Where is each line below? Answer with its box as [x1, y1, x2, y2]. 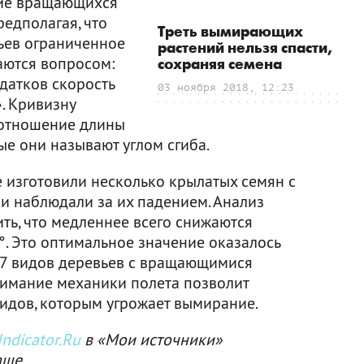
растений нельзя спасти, [158, 39, 332, 57]
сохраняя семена [158, 55, 282, 73]
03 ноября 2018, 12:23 [158, 80, 294, 93]
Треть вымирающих [158, 23, 303, 41]
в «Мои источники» [80, 328, 223, 349]
